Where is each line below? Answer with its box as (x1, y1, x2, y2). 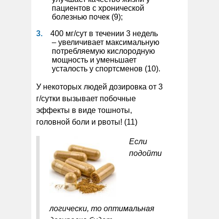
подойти (129, 149, 162, 157)
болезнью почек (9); (52, 12, 123, 21)
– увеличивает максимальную (52, 38, 159, 46)
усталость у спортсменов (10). (52, 64, 160, 73)
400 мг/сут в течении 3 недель (50, 29, 158, 38)
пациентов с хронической (52, 3, 144, 12)
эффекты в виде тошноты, (36, 106, 132, 114)
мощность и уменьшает (52, 55, 136, 64)
